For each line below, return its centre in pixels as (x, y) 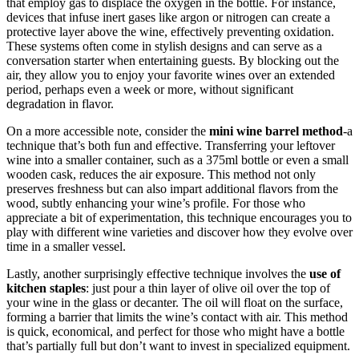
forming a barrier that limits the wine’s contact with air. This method (177, 317)
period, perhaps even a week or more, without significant (150, 89)
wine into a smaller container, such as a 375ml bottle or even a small (177, 159)
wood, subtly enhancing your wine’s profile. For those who (156, 203)
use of (325, 273)
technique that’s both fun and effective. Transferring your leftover (171, 145)
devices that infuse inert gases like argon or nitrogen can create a (168, 17)
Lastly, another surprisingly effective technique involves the (158, 273)
